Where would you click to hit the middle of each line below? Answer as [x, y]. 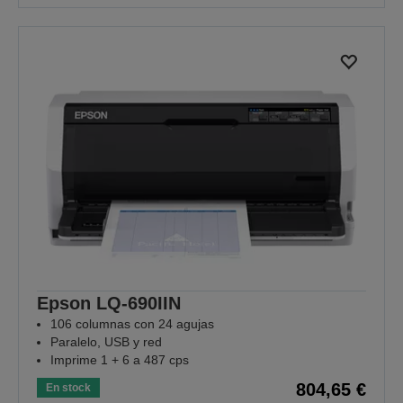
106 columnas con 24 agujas [132, 324]
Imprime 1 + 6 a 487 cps [120, 360]
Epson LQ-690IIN [109, 304]
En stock [68, 388]
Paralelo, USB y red [106, 342]
